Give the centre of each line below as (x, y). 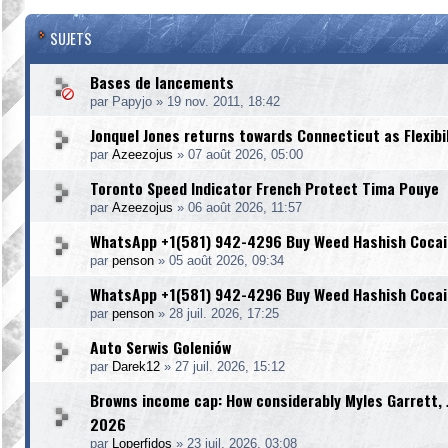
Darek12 (136, 366)
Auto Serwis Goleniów (160, 347)
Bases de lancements (162, 82)
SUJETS (71, 38)
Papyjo (132, 101)
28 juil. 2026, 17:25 (224, 313)
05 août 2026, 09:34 (226, 260)
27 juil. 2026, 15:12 (230, 366)
